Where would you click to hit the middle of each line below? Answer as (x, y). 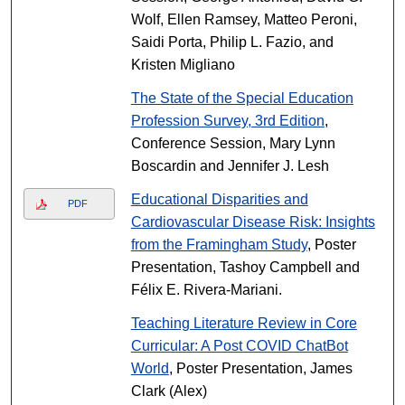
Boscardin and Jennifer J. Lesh (230, 166)
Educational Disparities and (219, 199)
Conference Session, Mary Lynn (233, 143)
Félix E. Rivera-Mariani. (206, 290)
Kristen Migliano (183, 65)
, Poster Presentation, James (260, 368)
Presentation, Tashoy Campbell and (245, 267)
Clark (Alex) (169, 391)
